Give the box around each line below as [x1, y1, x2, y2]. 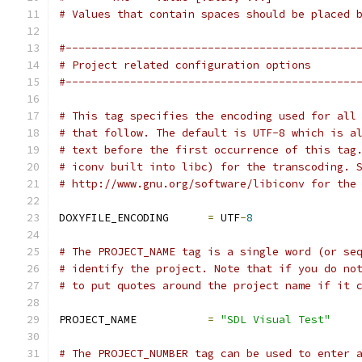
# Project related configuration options [59, 58, 311, 72]
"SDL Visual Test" [221, 313, 330, 326]
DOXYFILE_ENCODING [59, 211, 208, 225]
